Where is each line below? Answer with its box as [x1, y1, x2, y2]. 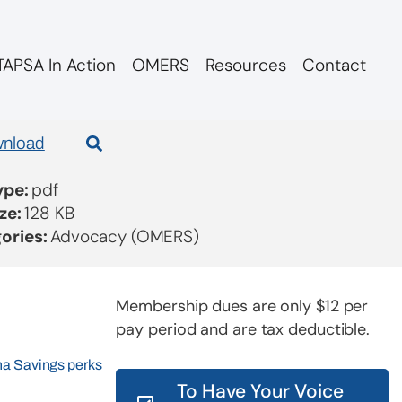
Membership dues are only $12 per [116, 295, 369, 317]
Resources [205, 53, 286, 76]
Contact [301, 53, 366, 76]
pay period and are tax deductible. [116, 319, 371, 340]
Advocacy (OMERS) [50, 225, 199, 248]
